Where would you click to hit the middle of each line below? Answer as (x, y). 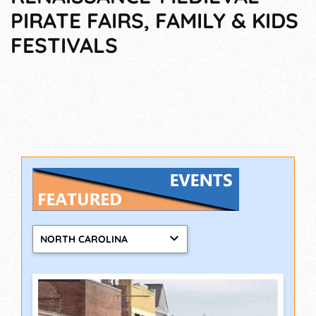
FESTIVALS (64, 45)
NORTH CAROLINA (84, 239)
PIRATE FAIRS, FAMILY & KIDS (154, 20)
